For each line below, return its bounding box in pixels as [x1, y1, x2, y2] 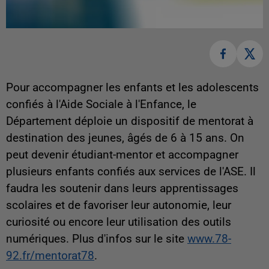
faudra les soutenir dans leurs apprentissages [6, 181, 238, 195]
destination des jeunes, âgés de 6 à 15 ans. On [6, 131, 244, 145]
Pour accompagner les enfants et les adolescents [6, 80, 259, 94]
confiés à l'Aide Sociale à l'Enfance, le [6, 97, 196, 111]
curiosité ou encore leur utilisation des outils [6, 215, 231, 229]
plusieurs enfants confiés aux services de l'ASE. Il [6, 165, 256, 178]
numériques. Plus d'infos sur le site [6, 232, 187, 246]
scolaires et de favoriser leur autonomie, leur [6, 198, 231, 212]
